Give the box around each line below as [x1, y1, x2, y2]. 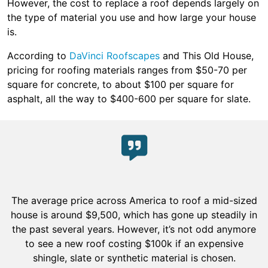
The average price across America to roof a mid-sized [11, 194, 257, 206]
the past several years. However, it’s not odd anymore [12, 223, 256, 235]
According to [7, 50, 69, 62]
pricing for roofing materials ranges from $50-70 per [7, 64, 247, 76]
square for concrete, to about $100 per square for [7, 78, 234, 90]
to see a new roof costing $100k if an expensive [25, 237, 243, 249]
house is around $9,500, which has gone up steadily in [11, 209, 257, 221]
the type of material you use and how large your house [7, 11, 256, 23]
